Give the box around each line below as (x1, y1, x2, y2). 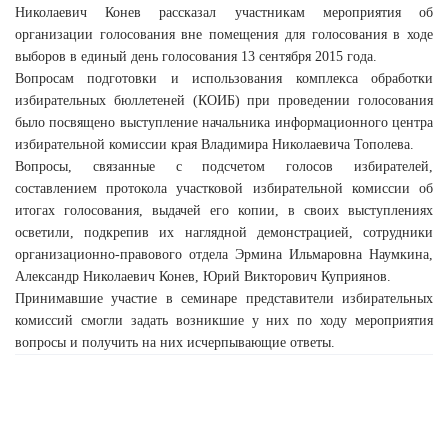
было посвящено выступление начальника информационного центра (15, 115, 433, 131)
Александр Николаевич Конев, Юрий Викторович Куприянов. (15, 269, 391, 285)
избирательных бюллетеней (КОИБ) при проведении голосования (15, 93, 433, 109)
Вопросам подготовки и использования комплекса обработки (15, 71, 433, 87)
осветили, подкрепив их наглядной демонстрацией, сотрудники (15, 225, 433, 241)
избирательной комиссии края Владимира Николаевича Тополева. (15, 137, 414, 153)
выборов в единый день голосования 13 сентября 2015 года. (15, 49, 377, 65)
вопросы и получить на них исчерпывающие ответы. (15, 335, 335, 351)
